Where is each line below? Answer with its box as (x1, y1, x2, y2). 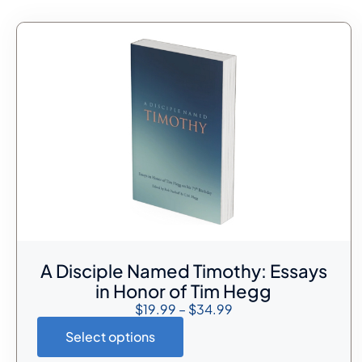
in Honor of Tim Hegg (95, 280, 272, 302)
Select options (65, 328, 155, 346)
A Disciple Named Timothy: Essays (40, 259, 327, 282)
